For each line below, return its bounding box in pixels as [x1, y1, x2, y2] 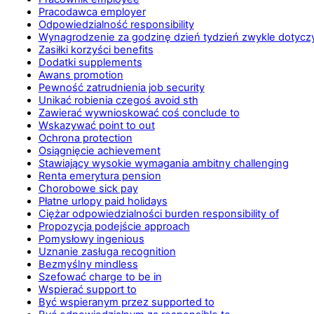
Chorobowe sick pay [38, 182, 138, 195]
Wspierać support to [38, 282, 137, 296]
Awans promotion [38, 68, 123, 81]
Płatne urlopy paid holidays [38, 194, 168, 207]
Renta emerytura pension [38, 169, 161, 182]
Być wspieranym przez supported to [38, 295, 214, 308]
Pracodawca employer [38, 5, 146, 18]
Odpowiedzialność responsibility [38, 18, 194, 31]
